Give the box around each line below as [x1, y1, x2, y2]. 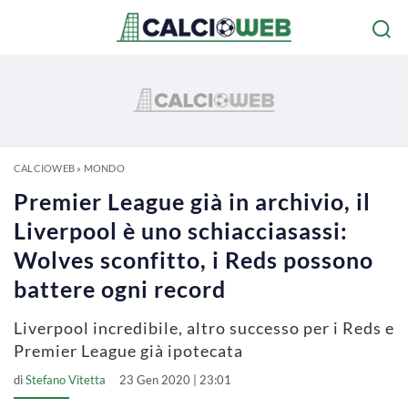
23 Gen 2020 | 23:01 [119, 372, 231, 387]
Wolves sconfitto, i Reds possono [14, 246, 373, 273]
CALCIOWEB [14, 162, 75, 174]
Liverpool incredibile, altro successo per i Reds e [14, 318, 394, 338]
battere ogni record [14, 275, 226, 302]
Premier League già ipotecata [14, 341, 243, 361]
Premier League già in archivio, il [14, 188, 371, 215]
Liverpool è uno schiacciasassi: [14, 217, 348, 244]
